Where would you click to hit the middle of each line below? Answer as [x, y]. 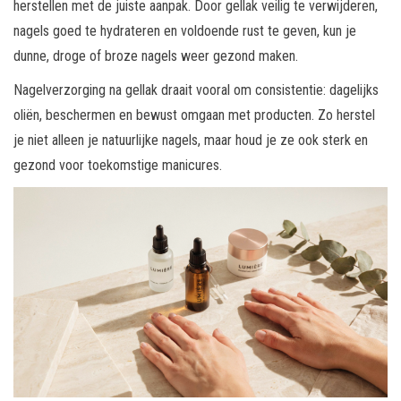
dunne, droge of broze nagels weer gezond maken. [156, 55]
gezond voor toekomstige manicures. [118, 165]
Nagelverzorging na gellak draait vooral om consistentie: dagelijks [196, 90]
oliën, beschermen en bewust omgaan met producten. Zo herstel [194, 115]
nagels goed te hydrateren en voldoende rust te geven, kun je [185, 30]
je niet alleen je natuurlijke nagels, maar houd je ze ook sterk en [191, 140]
